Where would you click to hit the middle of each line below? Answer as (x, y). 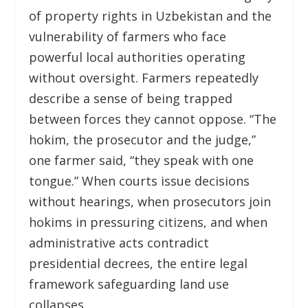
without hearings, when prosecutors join (150, 201)
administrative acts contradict (119, 242)
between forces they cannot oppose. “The (153, 119)
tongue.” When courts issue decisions (140, 180)
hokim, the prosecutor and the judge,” (143, 139)
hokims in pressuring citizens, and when (148, 222)
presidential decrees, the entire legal (139, 263)
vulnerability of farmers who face (128, 36)
